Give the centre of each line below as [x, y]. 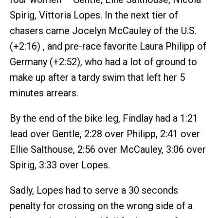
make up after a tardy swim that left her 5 [97, 77]
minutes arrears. [44, 93]
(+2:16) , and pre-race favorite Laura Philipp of [108, 46]
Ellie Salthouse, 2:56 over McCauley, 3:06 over [108, 149]
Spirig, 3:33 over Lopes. [60, 165]
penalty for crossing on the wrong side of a [101, 206]
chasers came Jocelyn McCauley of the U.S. [103, 30]
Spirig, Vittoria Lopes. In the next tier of [94, 15]
